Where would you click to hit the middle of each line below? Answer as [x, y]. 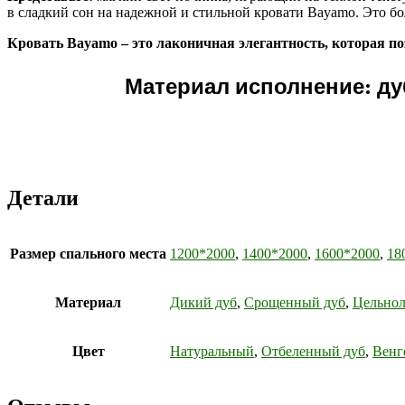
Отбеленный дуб [313, 351]
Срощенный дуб [295, 302]
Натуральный [212, 351]
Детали [43, 198]
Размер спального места [88, 253]
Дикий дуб [203, 302]
